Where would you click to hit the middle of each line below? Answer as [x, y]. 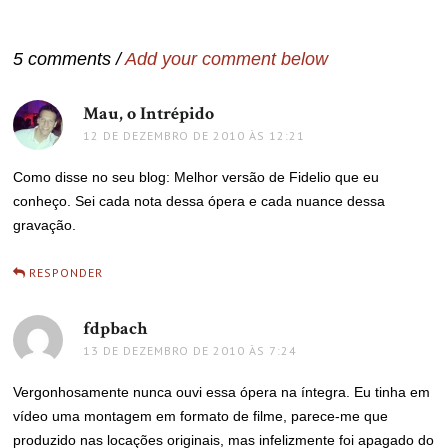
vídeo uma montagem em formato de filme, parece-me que [201, 416]
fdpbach [115, 328]
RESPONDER [66, 272]
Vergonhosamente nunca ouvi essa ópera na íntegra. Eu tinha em [222, 392]
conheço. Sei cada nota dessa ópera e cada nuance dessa [199, 201]
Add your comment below [227, 59]
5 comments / [69, 59]
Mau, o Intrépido [149, 113]
